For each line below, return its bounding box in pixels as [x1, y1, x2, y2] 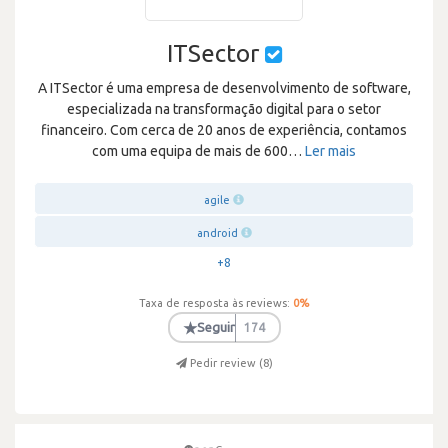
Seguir [197, 320, 235, 334]
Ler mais [305, 143, 356, 159]
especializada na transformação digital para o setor [67, 101, 381, 117]
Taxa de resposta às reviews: [139, 297, 290, 309]
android [196, 227, 238, 239]
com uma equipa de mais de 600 [92, 143, 288, 159]
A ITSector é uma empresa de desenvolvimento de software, [37, 80, 411, 96]
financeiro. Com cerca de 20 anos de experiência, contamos [41, 122, 407, 138]
